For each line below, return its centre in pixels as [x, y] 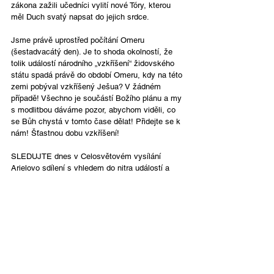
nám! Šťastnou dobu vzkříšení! [65, 133]
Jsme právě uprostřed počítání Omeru [79, 40]
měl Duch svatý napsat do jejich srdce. [83, 17]
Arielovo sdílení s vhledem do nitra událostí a [91, 168]
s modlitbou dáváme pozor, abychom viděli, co [94, 109]
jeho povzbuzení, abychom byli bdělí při [82, 179]
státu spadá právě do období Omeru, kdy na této [98, 75]
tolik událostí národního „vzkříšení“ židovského [94, 63]
